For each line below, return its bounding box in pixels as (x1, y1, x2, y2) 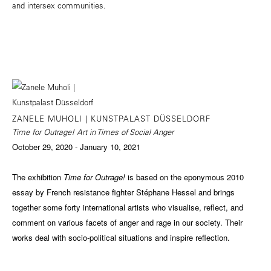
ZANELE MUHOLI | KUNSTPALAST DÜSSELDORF (12, 113, 211, 123)
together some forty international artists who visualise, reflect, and (12, 201, 243, 213)
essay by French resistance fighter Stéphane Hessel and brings (12, 186, 235, 198)
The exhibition (12, 171, 64, 183)
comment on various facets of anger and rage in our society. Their (12, 216, 243, 228)
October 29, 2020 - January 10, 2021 (12, 140, 140, 152)
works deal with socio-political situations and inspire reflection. (12, 231, 230, 243)
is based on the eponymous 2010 (125, 171, 244, 183)
